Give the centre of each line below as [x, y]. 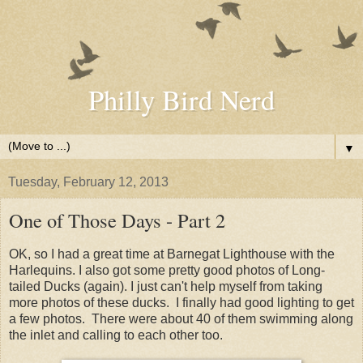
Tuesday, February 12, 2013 [88, 182]
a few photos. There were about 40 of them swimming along [181, 318]
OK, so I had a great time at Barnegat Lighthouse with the [172, 254]
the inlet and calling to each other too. [116, 335]
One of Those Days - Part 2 [117, 220]
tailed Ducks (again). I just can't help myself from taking [166, 286]
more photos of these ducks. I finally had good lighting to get [181, 302]
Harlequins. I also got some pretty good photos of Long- [167, 270]
